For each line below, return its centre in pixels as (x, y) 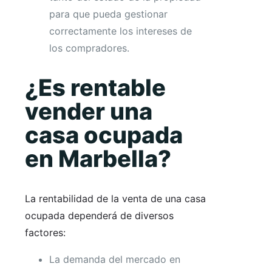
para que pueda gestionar (108, 14)
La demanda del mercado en (115, 259)
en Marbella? (98, 158)
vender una (89, 111)
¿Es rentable (95, 87)
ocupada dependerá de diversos (99, 215)
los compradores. (89, 48)
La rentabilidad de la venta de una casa (115, 198)
